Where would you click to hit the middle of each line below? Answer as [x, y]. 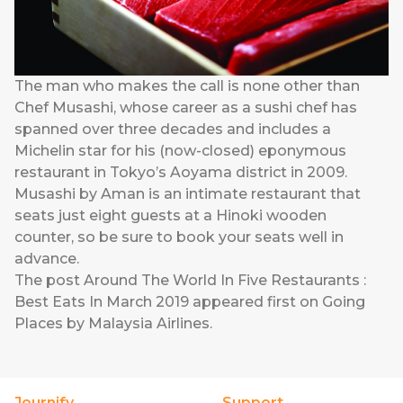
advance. [47, 258]
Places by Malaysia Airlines [112, 323]
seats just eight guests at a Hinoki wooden [170, 215]
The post [49, 280]
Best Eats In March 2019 [102, 301]
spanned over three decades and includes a [173, 129]
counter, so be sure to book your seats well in [179, 237]
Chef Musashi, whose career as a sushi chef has [186, 107]
